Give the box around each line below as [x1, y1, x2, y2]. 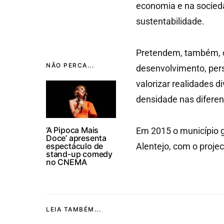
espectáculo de [46, 141, 103, 151]
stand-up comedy [46, 149, 113, 159]
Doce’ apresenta [46, 133, 107, 143]
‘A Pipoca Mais [46, 125, 99, 135]
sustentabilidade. [136, 16, 204, 26]
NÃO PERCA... [46, 61, 94, 69]
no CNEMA [46, 157, 87, 167]
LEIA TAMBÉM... [46, 205, 101, 213]
